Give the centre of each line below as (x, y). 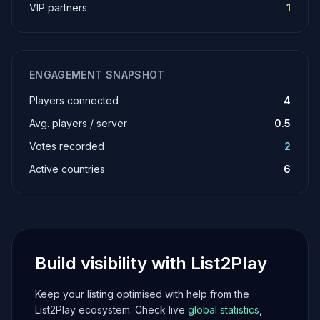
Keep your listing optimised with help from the (142, 294)
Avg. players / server (78, 123)
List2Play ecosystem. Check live (111, 310)
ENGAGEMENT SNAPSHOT (97, 75)
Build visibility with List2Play (151, 263)
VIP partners (58, 7)
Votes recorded (67, 146)
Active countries (67, 169)
